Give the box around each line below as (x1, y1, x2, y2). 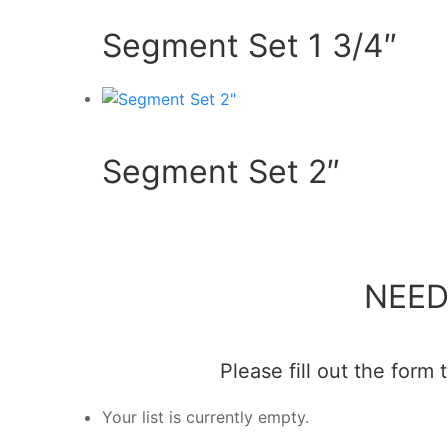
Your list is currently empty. (102, 407, 309, 428)
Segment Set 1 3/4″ (102, 25, 397, 65)
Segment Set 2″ (102, 152, 340, 192)
